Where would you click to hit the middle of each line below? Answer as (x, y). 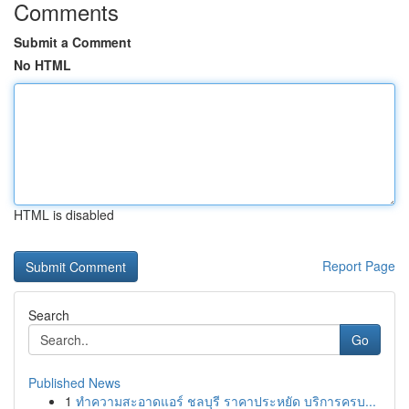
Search (49, 315)
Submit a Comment (73, 42)
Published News (74, 383)
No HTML (42, 65)
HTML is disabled (64, 215)
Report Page (359, 266)
